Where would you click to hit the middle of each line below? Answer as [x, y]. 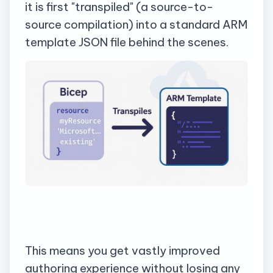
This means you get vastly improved [122, 250]
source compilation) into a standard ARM [136, 24]
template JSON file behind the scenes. [127, 42]
